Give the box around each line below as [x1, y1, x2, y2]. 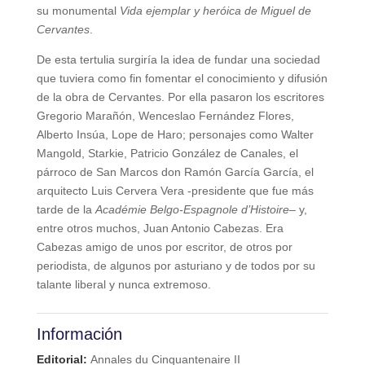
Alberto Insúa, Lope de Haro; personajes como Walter [36, 127, 314, 141]
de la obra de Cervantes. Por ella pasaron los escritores [36, 90, 324, 103]
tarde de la [36, 202, 95, 216]
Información [36, 324, 122, 343]
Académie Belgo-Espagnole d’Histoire [95, 202, 289, 216]
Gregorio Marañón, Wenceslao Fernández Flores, [36, 108, 294, 122]
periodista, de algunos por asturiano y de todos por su [36, 258, 315, 272]
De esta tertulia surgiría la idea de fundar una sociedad [36, 52, 320, 66]
